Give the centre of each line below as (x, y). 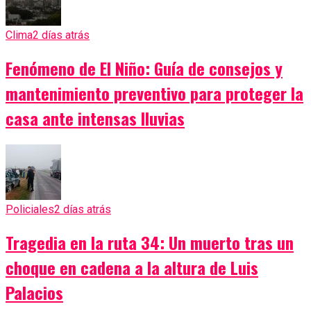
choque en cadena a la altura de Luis (132, 267)
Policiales (30, 210)
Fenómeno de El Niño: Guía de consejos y (144, 68)
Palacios (34, 292)
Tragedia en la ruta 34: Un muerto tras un (150, 242)
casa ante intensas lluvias (95, 118)
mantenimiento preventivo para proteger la (154, 93)
